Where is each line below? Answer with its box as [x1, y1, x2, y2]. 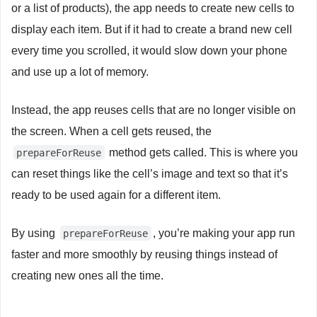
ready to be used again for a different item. [11, 188, 221, 201]
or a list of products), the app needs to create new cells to [11, 1, 294, 14]
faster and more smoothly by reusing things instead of [11, 248, 277, 260]
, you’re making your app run [153, 226, 296, 239]
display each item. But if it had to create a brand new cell [11, 23, 292, 35]
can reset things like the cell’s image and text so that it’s [11, 167, 288, 180]
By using [11, 226, 58, 239]
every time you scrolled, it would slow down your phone [11, 44, 287, 57]
